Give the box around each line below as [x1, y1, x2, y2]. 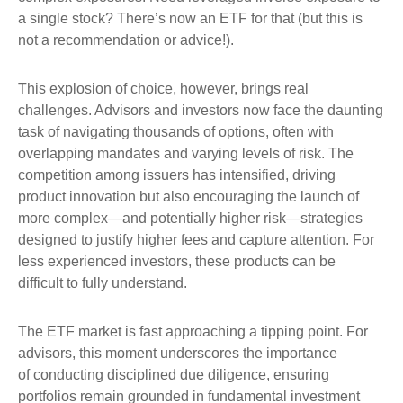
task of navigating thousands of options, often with [18, 124, 334, 140]
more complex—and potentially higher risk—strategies [18, 210, 363, 227]
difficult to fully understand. [18, 275, 187, 291]
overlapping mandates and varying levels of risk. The [18, 146, 354, 162]
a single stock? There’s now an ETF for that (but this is [18, 11, 363, 27]
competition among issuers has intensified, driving [18, 167, 336, 184]
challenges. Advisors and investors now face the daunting [18, 103, 383, 119]
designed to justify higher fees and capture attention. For [18, 232, 374, 248]
